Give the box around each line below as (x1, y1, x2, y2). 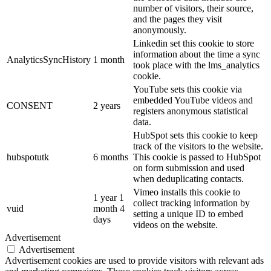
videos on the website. (133, 219, 218, 230)
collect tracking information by (133, 197, 250, 208)
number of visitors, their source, (133, 2, 253, 13)
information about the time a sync (133, 48, 260, 59)
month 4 (93, 203, 125, 214)
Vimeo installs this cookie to (133, 186, 240, 197)
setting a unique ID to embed (133, 208, 243, 219)
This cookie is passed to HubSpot (133, 151, 261, 162)
